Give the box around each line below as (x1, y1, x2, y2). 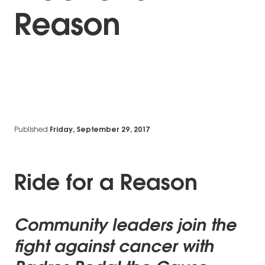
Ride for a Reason (14, 174, 198, 196)
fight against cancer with (14, 239, 214, 256)
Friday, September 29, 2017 (50, 127, 150, 134)
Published (14, 127, 48, 134)
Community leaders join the (14, 218, 236, 235)
